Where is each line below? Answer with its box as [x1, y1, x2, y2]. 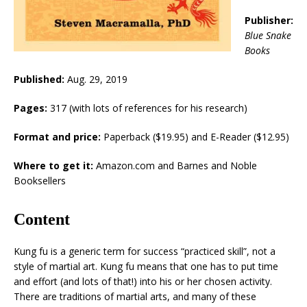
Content [14, 210, 70, 229]
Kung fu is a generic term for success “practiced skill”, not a [14, 245, 275, 258]
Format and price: [14, 130, 101, 144]
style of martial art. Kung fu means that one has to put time [14, 260, 278, 273]
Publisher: [245, 14, 293, 27]
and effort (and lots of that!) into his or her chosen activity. [14, 275, 272, 288]
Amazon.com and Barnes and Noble [93, 159, 257, 173]
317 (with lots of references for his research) [47, 101, 247, 115]
